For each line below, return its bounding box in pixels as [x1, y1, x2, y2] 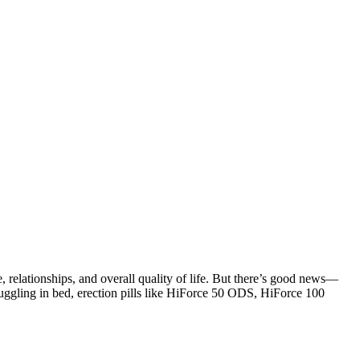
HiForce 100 [260, 285, 325, 300]
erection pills [77, 285, 141, 300]
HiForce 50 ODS [166, 285, 254, 300]
